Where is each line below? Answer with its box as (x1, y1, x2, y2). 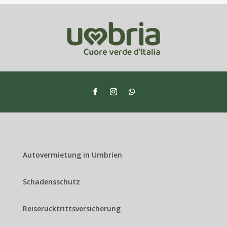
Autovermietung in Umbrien (22, 150, 122, 160)
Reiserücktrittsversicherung (22, 204, 121, 213)
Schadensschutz (22, 177, 80, 186)
